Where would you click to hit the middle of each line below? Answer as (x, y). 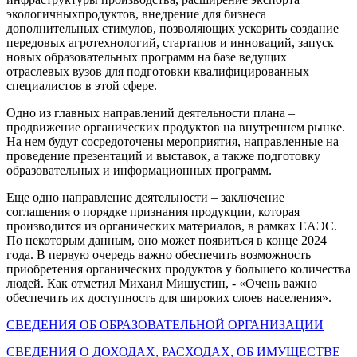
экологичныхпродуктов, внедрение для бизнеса (136, 14)
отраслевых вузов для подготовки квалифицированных (158, 71)
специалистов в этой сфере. (82, 85)
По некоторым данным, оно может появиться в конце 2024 (167, 240)
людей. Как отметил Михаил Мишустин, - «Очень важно (162, 283)
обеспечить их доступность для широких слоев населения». (169, 297)
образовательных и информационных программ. (139, 170)
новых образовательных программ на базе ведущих (147, 57)
